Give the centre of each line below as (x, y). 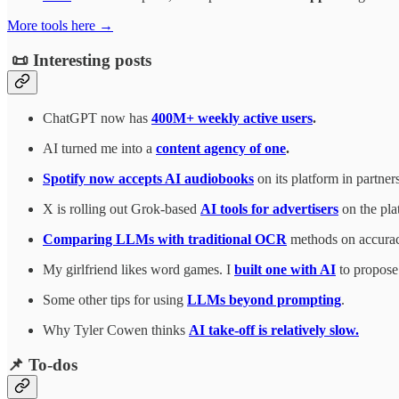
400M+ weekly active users (232, 118)
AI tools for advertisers (269, 209)
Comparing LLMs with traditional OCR (165, 240)
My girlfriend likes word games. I (138, 270)
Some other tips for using (115, 300)
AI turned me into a (99, 149)
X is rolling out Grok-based (122, 209)
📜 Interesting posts (79, 60)
